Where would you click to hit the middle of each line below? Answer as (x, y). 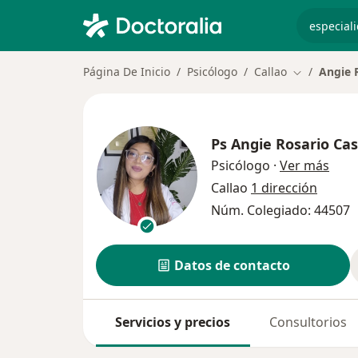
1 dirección (284, 187)
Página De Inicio (127, 72)
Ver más (304, 165)
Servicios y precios (173, 322)
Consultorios (308, 322)
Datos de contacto (232, 266)
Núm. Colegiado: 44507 (280, 210)
